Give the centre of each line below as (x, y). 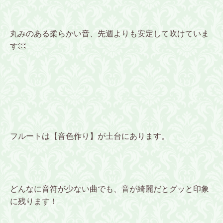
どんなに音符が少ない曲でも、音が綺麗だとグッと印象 (110, 189)
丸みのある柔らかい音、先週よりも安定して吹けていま (110, 33)
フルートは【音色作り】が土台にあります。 (90, 136)
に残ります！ (34, 201)
